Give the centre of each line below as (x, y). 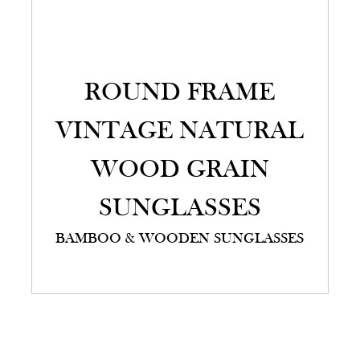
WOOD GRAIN (180, 171)
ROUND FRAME (180, 94)
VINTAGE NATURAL (180, 132)
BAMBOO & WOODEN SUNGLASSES (180, 239)
